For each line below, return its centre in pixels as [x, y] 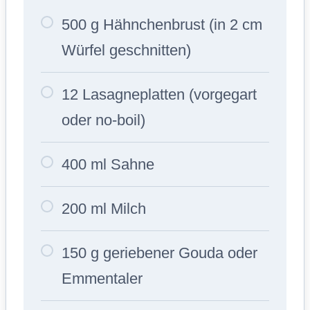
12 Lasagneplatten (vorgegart [159, 94]
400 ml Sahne [108, 164]
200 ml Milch [104, 208]
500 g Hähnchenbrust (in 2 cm [162, 24]
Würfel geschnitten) [126, 50]
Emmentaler [102, 278]
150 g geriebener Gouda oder [159, 253]
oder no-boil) [103, 120]
